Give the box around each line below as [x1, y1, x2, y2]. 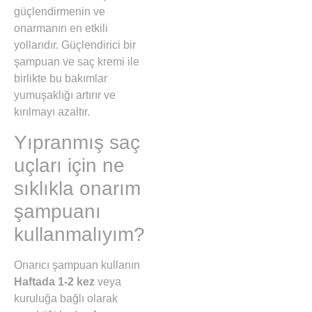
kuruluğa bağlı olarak [14, 292, 118, 304]
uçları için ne [14, 154, 125, 176]
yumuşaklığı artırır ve [14, 89, 116, 102]
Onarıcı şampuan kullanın [14, 258, 140, 271]
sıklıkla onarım [14, 177, 141, 199]
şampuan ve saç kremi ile [14, 56, 139, 68]
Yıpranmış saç [14, 131, 140, 153]
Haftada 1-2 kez [14, 275, 95, 288]
